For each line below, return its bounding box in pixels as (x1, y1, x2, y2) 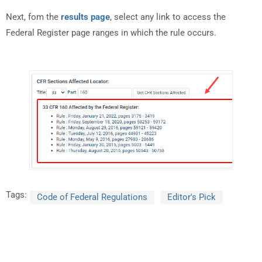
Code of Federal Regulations (37, 191, 147, 202)
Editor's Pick (167, 191, 216, 202)
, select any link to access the (110, 12, 226, 23)
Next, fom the (6, 12, 61, 23)
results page (61, 12, 110, 23)
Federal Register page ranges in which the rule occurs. (6, 27, 216, 39)
